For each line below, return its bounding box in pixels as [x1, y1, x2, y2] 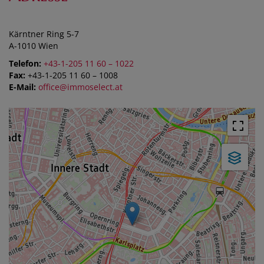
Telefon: [9, 58, 41, 69]
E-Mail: [9, 81, 36, 93]
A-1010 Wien [9, 40, 58, 51]
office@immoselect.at [38, 81, 123, 93]
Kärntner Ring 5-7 [9, 28, 79, 39]
